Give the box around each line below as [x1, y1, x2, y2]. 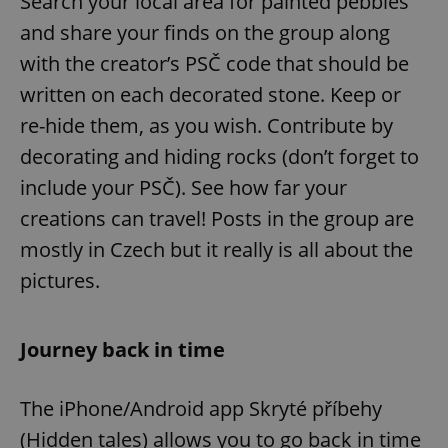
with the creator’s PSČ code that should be [20, 49, 409, 77]
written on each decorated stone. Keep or [20, 80, 401, 108]
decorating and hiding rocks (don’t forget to [20, 142, 419, 170]
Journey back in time [20, 335, 225, 363]
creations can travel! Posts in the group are [20, 204, 414, 232]
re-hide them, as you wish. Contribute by [20, 111, 393, 139]
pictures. [20, 266, 100, 294]
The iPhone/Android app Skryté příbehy [20, 394, 382, 422]
